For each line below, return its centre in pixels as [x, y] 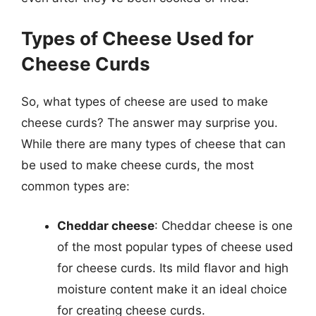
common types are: [75, 186]
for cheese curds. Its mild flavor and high [173, 268]
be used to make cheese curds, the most [138, 165]
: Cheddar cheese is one [224, 225]
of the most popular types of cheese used [175, 247]
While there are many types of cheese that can [153, 144]
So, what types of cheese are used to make [145, 102]
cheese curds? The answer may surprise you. [150, 123]
